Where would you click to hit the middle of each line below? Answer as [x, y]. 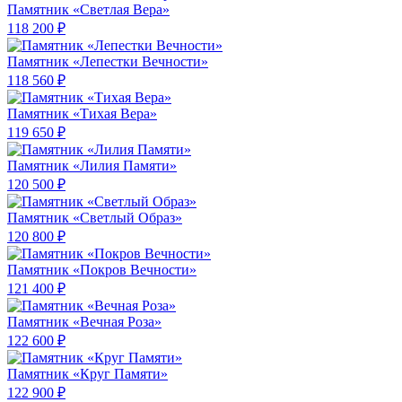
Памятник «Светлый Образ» [95, 218]
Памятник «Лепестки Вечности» [108, 62]
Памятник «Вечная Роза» [84, 322]
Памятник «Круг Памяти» [87, 374]
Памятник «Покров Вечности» [102, 270]
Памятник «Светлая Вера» [88, 10]
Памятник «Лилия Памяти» [92, 166]
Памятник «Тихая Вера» [82, 114]
